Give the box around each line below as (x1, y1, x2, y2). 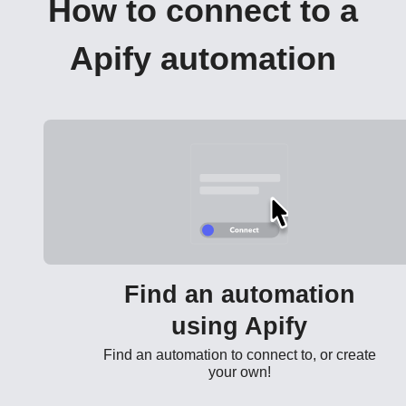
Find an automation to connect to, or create (102, 346, 376, 362)
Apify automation (70, 40, 336, 77)
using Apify (171, 312, 307, 340)
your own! (208, 363, 271, 380)
